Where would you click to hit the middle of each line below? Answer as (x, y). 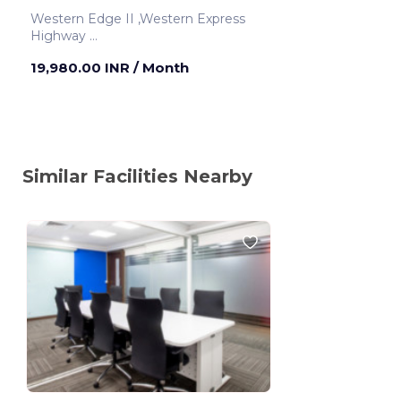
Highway (60, 35)
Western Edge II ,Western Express (84, 18)
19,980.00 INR (82, 67)
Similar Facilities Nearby (137, 176)
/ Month (161, 67)
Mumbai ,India (102, 52)
